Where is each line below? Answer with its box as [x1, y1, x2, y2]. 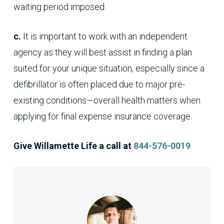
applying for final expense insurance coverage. [13, 111, 192, 122]
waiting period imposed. [13, 1, 106, 12]
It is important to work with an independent [20, 31, 187, 42]
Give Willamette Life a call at [13, 140, 131, 151]
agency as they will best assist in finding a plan [13, 47, 192, 58]
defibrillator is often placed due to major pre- [13, 79, 185, 90]
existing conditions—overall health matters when [13, 95, 200, 106]
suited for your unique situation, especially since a [13, 63, 204, 74]
